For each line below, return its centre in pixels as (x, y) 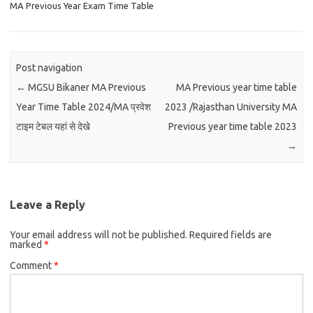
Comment (32, 265)
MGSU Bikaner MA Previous (86, 88)
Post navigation (50, 68)
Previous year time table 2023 (232, 127)
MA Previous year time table (236, 88)
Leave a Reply (48, 204)
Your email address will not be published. (99, 234)
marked (27, 244)
